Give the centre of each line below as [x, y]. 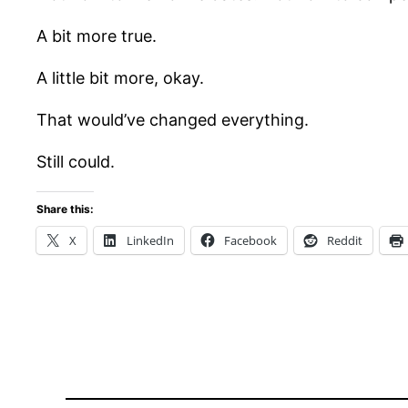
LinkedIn [150, 241]
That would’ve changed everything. [173, 120]
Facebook [250, 241]
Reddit [345, 241]
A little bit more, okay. [120, 78]
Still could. [76, 162]
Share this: [65, 209]
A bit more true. [97, 36]
